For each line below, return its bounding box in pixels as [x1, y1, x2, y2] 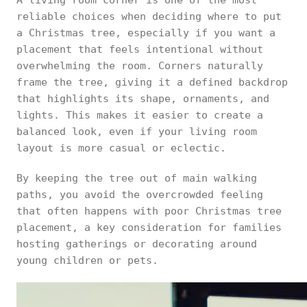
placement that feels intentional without [16, 43, 263, 56]
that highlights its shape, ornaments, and [16, 93, 269, 105]
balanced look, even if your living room [16, 125, 257, 138]
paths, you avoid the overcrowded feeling [16, 188, 263, 201]
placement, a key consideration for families [16, 221, 282, 234]
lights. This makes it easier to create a [16, 109, 263, 121]
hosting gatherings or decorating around [16, 238, 257, 250]
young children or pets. [16, 254, 158, 267]
